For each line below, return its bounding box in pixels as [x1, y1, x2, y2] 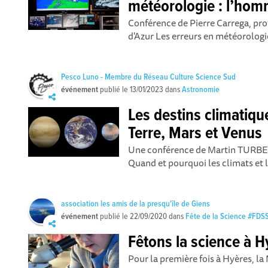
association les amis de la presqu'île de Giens [61, 199, 211, 209]
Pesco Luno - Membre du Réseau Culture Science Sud [61, 72, 236, 83]
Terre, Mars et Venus [128, 123, 263, 145]
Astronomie [182, 84, 220, 95]
